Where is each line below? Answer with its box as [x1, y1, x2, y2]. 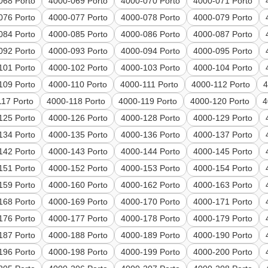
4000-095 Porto [193, 46, 253, 56]
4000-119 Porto [118, 96, 178, 106]
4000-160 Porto [48, 180, 108, 190]
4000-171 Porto [193, 197, 253, 207]
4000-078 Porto [121, 13, 181, 23]
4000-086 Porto [121, 29, 181, 39]
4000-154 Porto [193, 163, 253, 173]
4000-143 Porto [48, 147, 108, 157]
